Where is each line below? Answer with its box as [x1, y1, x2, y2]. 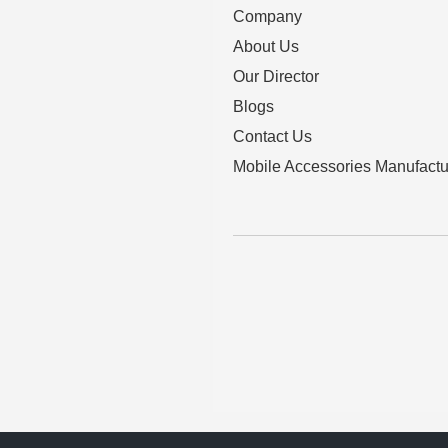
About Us [233, 38, 299, 56]
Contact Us [233, 128, 312, 146]
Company [233, 8, 302, 26]
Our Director [233, 68, 319, 86]
